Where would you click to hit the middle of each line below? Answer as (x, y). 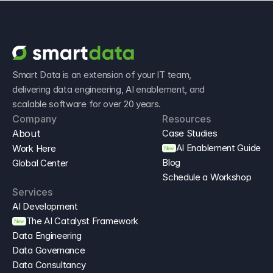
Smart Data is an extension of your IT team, (102, 75)
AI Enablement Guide (218, 148)
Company (34, 119)
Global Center (41, 163)
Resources (186, 119)
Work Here (34, 149)
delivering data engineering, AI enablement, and (108, 90)
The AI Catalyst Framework (82, 221)
